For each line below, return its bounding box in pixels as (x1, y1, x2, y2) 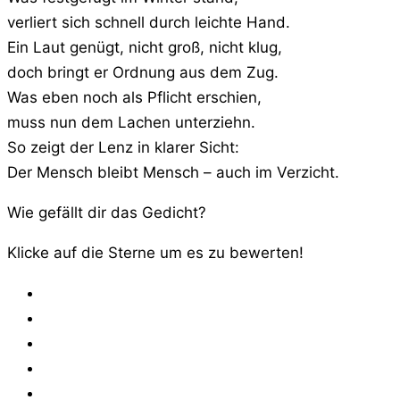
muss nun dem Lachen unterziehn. (7, 113, 255, 132)
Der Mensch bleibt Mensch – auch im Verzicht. (7, 163, 339, 182)
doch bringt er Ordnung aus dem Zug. (7, 63, 279, 82)
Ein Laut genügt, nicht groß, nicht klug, (7, 38, 282, 57)
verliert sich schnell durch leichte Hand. (7, 13, 290, 32)
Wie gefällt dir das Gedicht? (7, 204, 206, 222)
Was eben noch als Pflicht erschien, (7, 88, 262, 107)
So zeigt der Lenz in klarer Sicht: (7, 138, 239, 157)
